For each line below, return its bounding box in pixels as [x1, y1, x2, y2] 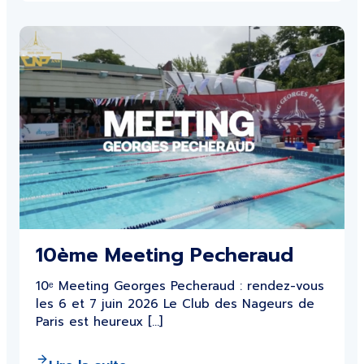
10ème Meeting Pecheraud [36, 240, 293, 270]
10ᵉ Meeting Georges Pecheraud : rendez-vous [36, 277, 324, 295]
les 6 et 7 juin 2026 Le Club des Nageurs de [36, 295, 314, 313]
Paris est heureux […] [36, 313, 162, 331]
